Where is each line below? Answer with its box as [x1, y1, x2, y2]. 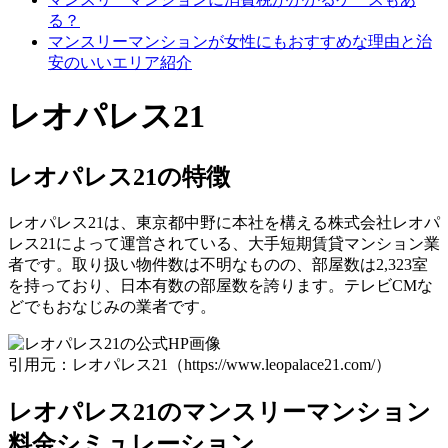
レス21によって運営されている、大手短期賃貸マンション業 [8, 234, 440, 252]
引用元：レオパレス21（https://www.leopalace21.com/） [8, 355, 391, 373]
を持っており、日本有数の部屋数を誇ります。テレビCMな [8, 276, 433, 294]
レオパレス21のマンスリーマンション [8, 398, 431, 425]
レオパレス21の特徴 [8, 163, 230, 190]
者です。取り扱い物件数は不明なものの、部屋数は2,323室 [8, 255, 428, 273]
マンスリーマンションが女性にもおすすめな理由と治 [48, 33, 432, 50]
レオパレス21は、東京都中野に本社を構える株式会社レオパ [8, 213, 440, 231]
